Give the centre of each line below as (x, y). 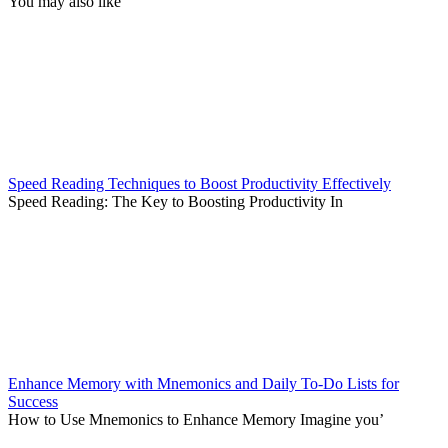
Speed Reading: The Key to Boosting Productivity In (175, 201)
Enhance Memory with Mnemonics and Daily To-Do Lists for (203, 383)
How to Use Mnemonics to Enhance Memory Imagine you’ (196, 419)
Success (33, 401)
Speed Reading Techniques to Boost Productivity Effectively (199, 183)
